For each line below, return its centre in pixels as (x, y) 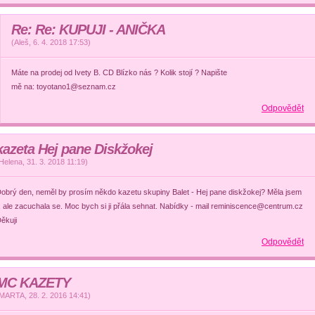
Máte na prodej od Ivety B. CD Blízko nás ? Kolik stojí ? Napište (120, 72)
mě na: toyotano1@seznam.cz (64, 86)
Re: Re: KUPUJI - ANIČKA (89, 30)
